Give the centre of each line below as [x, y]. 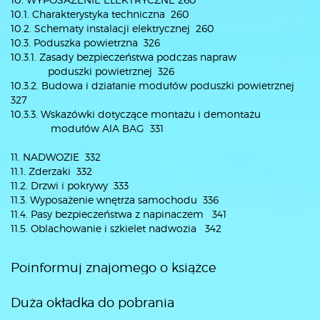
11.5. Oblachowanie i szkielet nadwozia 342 [116, 228]
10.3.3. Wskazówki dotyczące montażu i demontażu [136, 114]
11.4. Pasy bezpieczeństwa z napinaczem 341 [119, 214]
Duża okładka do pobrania [92, 302]
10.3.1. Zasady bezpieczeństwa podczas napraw [124, 57]
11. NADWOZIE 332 [56, 157]
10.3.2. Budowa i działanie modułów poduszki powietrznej [154, 85]
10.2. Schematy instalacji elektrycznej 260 [112, 28]
